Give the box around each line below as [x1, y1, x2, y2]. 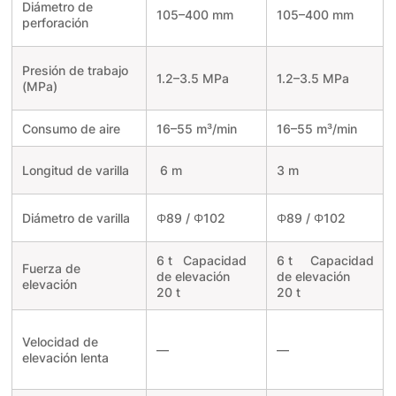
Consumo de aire [21, 121, 120, 137]
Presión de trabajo [21, 63, 128, 79]
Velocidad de [21, 334, 98, 350]
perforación [21, 15, 88, 31]
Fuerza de [21, 261, 80, 277]
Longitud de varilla [21, 163, 129, 179]
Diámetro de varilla [21, 210, 130, 226]
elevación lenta [21, 350, 109, 366]
